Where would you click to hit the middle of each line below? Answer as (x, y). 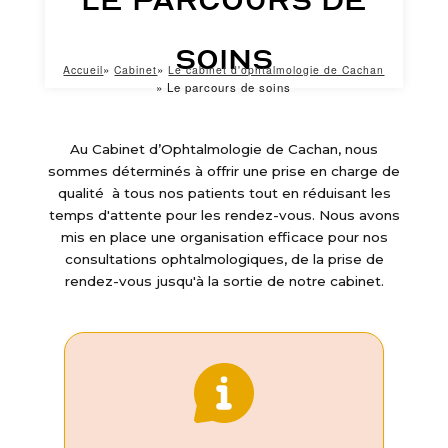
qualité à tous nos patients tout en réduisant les (224, 193)
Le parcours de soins (227, 87)
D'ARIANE (63, 100)
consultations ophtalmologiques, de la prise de (224, 259)
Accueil (83, 69)
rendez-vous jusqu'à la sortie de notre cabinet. (224, 281)
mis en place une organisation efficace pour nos (224, 237)
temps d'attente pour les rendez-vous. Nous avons (224, 215)
